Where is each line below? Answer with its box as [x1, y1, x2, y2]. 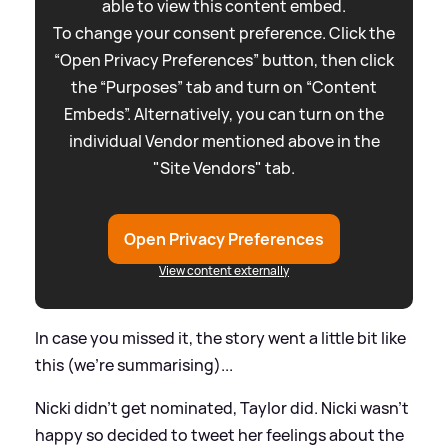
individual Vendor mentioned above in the [68, 129, 380, 152]
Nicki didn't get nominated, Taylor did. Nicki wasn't [35, 396, 409, 419]
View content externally [159, 261, 289, 279]
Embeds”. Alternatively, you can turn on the [64, 102, 384, 125]
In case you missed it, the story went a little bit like [35, 326, 406, 349]
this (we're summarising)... [35, 353, 233, 376]
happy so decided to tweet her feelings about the [35, 423, 404, 446]
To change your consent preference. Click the [53, 21, 395, 44]
